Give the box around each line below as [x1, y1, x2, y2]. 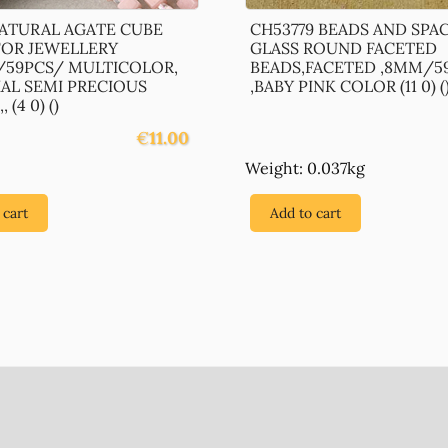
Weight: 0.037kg [244, 157, 365, 178]
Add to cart [269, 203, 341, 222]
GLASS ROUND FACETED [249, 37, 437, 58]
